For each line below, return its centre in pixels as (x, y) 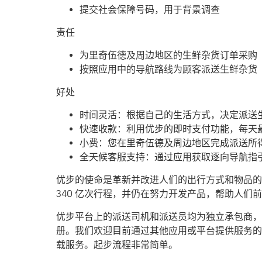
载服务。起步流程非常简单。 (117, 244)
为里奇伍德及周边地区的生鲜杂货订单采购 (168, 55)
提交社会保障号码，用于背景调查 (150, 9)
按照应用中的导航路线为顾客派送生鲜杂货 (168, 69)
